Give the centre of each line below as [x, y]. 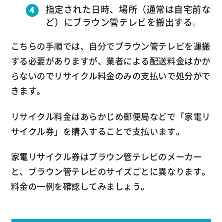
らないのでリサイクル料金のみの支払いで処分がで [111, 76]
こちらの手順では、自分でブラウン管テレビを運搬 [111, 46]
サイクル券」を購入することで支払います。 [98, 131]
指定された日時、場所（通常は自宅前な [128, 9]
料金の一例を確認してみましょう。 [80, 187]
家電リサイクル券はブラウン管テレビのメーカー [106, 157]
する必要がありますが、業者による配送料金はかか [111, 61]
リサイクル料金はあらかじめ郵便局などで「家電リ [111, 116]
